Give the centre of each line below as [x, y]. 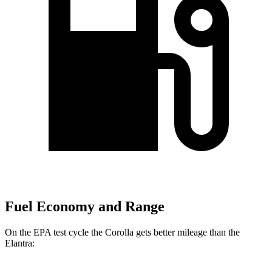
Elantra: [20, 243]
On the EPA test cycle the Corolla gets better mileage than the [122, 232]
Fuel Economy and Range [85, 207]
